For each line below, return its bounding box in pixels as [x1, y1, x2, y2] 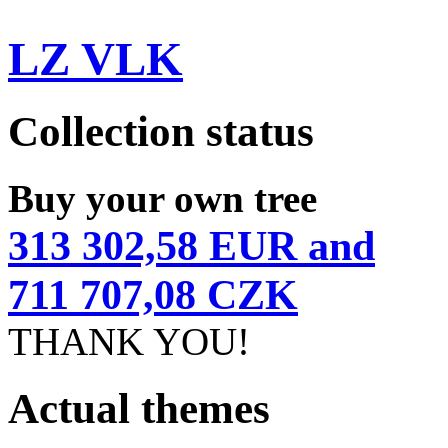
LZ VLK [8, 32, 183, 85]
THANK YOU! [8, 320, 250, 364]
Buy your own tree [8, 177, 317, 221]
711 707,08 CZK [8, 271, 298, 319]
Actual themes [8, 385, 270, 433]
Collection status [8, 108, 314, 156]
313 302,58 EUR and [8, 222, 375, 270]
